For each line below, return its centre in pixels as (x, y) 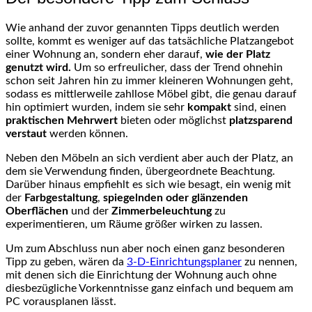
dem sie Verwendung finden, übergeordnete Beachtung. (140, 171)
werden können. (87, 133)
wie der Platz (238, 54)
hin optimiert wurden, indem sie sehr (96, 107)
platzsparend (261, 120)
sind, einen (259, 107)
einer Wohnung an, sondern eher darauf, (106, 54)
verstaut (26, 133)
